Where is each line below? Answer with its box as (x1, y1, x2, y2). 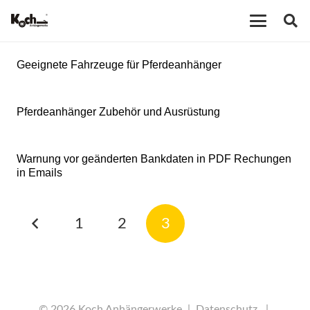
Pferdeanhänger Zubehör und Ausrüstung (17, 106, 220, 118)
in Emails (17, 167, 62, 179)
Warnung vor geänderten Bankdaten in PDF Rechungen (17, 153, 291, 165)
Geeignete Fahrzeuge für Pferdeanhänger (17, 59, 221, 71)
